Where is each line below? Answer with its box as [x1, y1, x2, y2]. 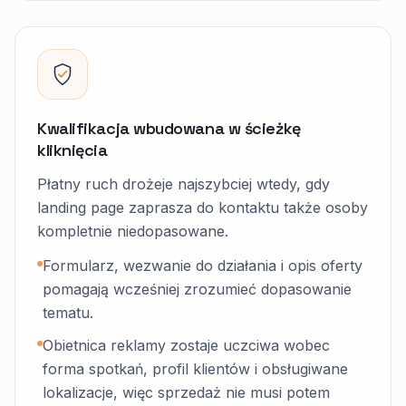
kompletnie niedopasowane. [37, 222, 228, 240]
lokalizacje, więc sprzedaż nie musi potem [43, 383, 330, 401]
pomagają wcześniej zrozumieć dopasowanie [43, 280, 352, 298]
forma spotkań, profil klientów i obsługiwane [43, 360, 348, 378]
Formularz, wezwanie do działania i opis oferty [43, 256, 362, 275]
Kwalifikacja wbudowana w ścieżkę [37, 118, 301, 139]
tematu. [43, 304, 93, 322]
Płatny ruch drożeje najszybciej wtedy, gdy [37, 175, 330, 193]
